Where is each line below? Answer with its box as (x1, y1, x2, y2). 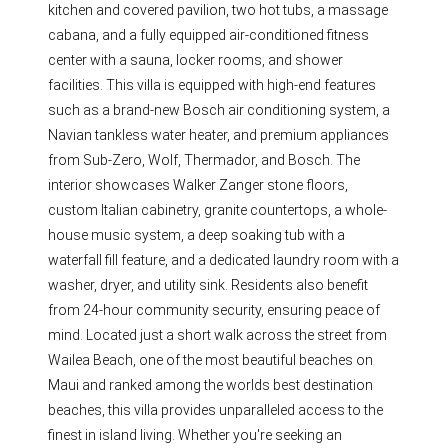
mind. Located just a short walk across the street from (48, 327, 388, 344)
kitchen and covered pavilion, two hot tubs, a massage (48, 2, 389, 19)
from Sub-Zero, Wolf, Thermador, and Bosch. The (48, 152, 361, 169)
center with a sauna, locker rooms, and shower (48, 52, 344, 69)
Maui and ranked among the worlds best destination (48, 377, 374, 394)
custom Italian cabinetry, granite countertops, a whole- (48, 202, 388, 219)
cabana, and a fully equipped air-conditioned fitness (48, 27, 370, 44)
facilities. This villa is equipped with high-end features (48, 77, 377, 94)
